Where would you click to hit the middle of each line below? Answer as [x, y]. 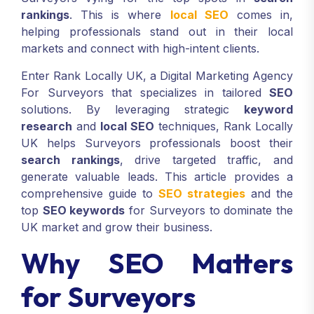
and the [269, 193]
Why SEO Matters [157, 263]
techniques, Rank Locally [224, 126]
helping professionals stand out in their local [157, 32]
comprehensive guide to [90, 193]
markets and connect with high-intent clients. [140, 48]
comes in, [261, 15]
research [47, 126]
